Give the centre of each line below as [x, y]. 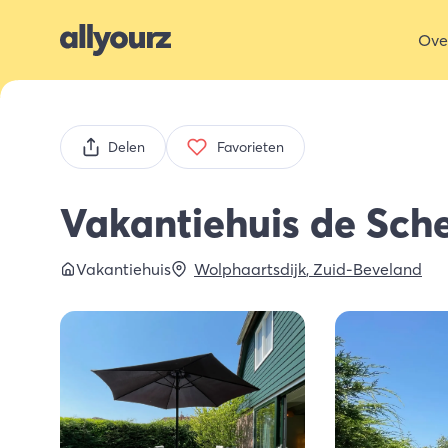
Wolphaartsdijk [250, 269]
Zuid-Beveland [367, 269]
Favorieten [250, 146]
